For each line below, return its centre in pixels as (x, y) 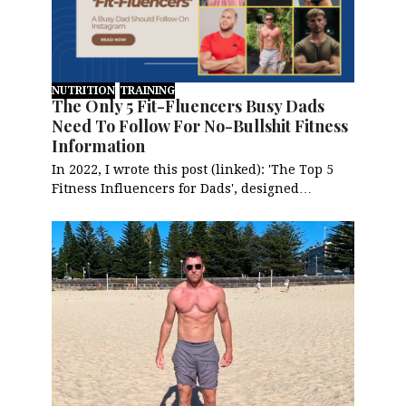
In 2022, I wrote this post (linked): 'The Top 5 (193, 169)
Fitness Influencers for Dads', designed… (182, 188)
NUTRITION (84, 90)
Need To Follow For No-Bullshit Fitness (200, 126)
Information (99, 145)
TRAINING (148, 90)
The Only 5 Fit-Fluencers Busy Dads (188, 106)
